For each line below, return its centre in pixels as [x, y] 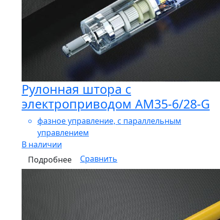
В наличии [42, 144]
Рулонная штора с [76, 89]
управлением [63, 132]
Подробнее [50, 159]
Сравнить [99, 159]
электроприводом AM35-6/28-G [116, 103]
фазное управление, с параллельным [109, 121]
